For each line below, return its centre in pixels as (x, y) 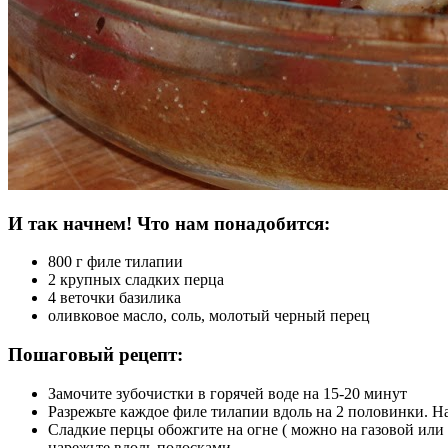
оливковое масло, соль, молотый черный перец (209, 316)
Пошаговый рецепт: (95, 354)
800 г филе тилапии (115, 262)
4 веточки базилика (114, 298)
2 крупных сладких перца (136, 280)
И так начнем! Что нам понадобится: (169, 223)
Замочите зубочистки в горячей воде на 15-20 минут (227, 393)
